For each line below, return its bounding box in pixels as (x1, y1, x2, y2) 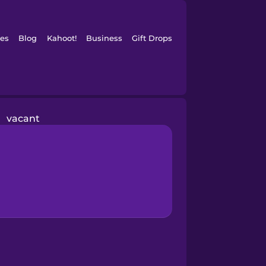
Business (85, 33, 122, 43)
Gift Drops (132, 33, 173, 43)
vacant (6, 113, 40, 124)
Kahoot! (46, 33, 77, 43)
